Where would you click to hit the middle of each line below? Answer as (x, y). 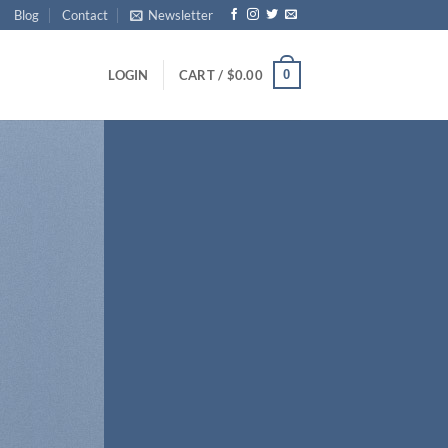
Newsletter (181, 15)
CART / (202, 75)
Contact (84, 15)
